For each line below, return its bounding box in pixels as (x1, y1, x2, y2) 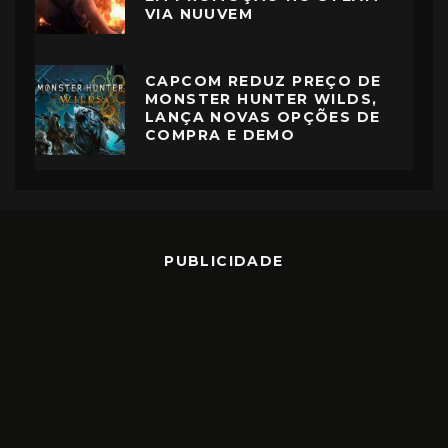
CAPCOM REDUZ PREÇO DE (145, 71, 382, 90)
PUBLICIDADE (164, 252, 284, 271)
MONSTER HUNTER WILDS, (145, 89, 378, 108)
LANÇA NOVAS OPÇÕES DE (145, 107, 381, 126)
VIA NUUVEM (145, 4, 254, 23)
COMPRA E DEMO (145, 125, 296, 144)
